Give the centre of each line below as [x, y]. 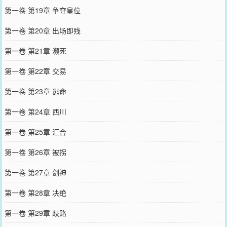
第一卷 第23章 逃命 [35, 91]
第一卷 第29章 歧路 [35, 213]
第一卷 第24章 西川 [35, 111]
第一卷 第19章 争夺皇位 [42, 10]
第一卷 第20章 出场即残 [42, 30]
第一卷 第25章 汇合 [35, 131]
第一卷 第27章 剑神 [35, 172]
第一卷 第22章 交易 [35, 71]
